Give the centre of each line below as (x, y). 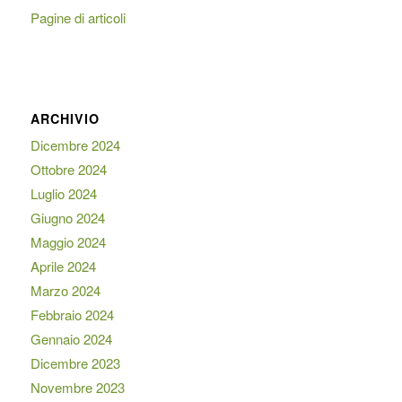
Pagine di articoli (78, 17)
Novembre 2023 (77, 387)
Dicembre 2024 (75, 144)
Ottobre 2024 (68, 169)
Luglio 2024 (63, 193)
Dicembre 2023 (75, 363)
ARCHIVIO (65, 118)
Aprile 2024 (63, 266)
